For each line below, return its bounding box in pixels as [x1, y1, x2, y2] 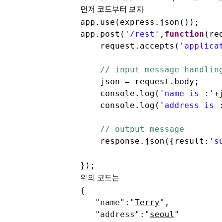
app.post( [80, 29, 125, 39]
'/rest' [125, 29, 160, 39]
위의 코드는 [80, 171, 119, 183]
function [165, 29, 204, 39]
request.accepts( [80, 41, 179, 51]
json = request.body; [80, 76, 199, 86]
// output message [100, 124, 184, 134]
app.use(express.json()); [80, 17, 199, 27]
